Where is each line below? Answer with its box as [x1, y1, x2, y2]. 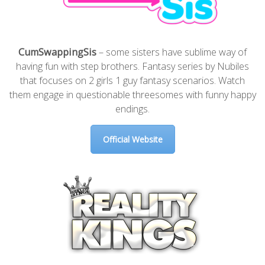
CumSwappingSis [18, 45, 96, 59]
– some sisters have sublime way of [96, 45, 247, 59]
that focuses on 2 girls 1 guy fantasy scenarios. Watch [20, 73, 245, 87]
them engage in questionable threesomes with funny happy [9, 88, 256, 101]
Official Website [102, 133, 163, 145]
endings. [115, 102, 150, 115]
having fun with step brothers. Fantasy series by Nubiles [16, 59, 249, 73]
